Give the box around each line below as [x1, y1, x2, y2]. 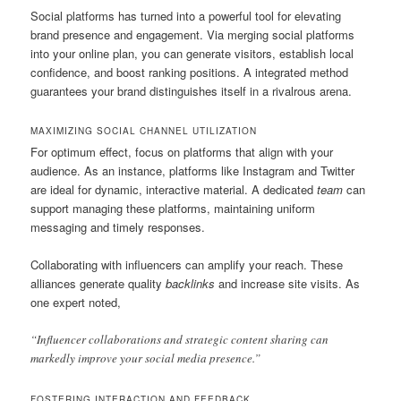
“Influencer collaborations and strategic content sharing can [30, 331, 329, 348]
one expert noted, [30, 294, 122, 311]
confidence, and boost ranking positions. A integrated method [30, 64, 349, 81]
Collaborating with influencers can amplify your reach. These [30, 256, 344, 274]
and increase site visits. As [215, 275, 361, 293]
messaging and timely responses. [30, 218, 206, 236]
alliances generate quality [30, 275, 166, 293]
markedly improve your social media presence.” [30, 350, 261, 367]
